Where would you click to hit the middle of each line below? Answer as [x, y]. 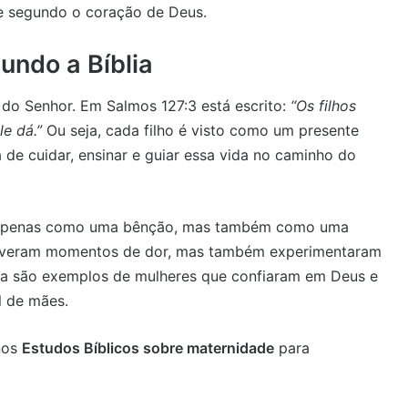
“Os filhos [323, 105]
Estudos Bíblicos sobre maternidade [148, 347]
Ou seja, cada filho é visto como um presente [200, 130]
